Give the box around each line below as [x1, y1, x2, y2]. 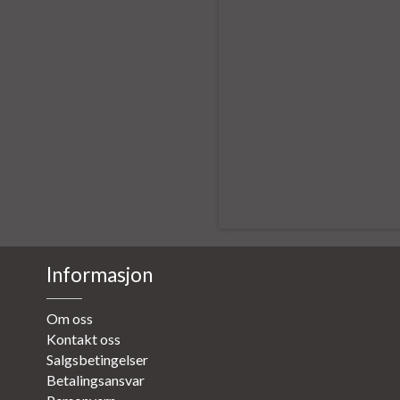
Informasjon [46, 262, 153, 287]
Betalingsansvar [46, 371, 145, 389]
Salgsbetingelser [46, 351, 148, 369]
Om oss [46, 310, 93, 328]
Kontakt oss [46, 330, 121, 348]
